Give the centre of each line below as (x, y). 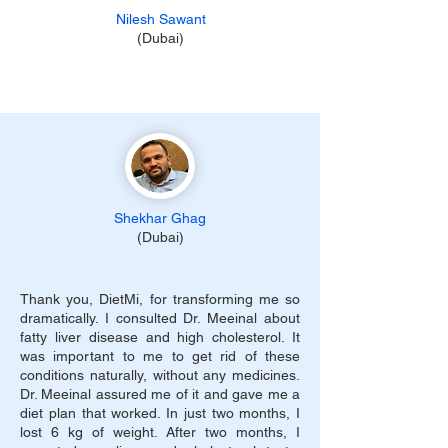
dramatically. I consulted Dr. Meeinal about (160, 318)
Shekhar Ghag (160, 218)
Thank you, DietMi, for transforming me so (160, 299)
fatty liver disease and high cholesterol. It (160, 337)
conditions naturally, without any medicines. (160, 375)
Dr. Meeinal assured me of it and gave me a (160, 394)
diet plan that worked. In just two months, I (160, 413)
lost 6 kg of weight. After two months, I (160, 432)
